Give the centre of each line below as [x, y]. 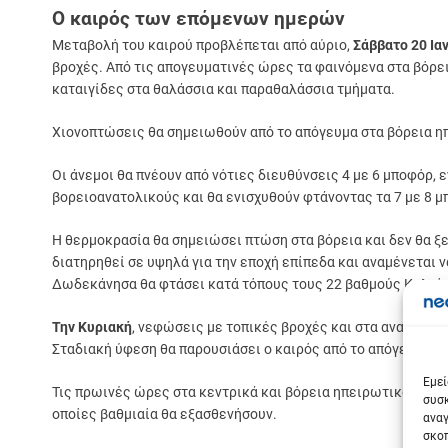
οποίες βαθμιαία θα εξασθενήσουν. [164, 413]
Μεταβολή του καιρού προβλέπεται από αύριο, [202, 44]
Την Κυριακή [92, 326]
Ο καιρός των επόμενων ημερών [198, 18]
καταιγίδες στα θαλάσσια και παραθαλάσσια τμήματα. [223, 88]
